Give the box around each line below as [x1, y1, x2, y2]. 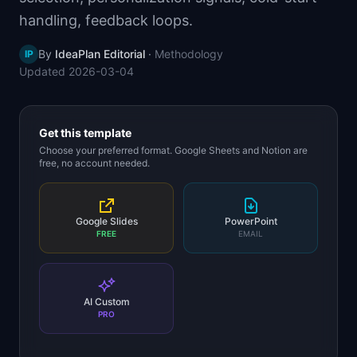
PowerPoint [224, 215, 277, 227]
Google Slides [75, 215, 138, 227]
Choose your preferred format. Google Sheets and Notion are [39, 144, 308, 156]
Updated [19, 65, 69, 78]
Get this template [39, 126, 131, 139]
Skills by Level [47, 6, 121, 20]
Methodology [155, 47, 223, 61]
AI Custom [83, 296, 130, 308]
